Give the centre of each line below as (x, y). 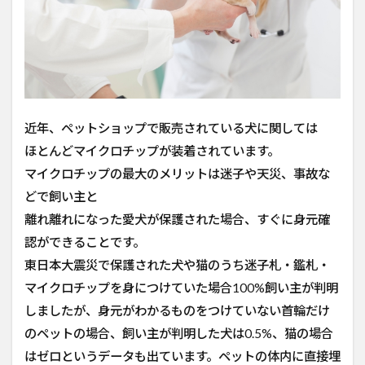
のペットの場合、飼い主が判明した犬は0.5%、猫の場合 (179, 334)
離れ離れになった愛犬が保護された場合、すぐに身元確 (177, 220)
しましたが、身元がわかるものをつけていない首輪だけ (177, 311)
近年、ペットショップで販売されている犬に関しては (171, 128)
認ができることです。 (85, 242)
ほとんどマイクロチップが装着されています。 (152, 151)
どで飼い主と (61, 197)
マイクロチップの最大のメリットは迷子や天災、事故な (177, 174)
